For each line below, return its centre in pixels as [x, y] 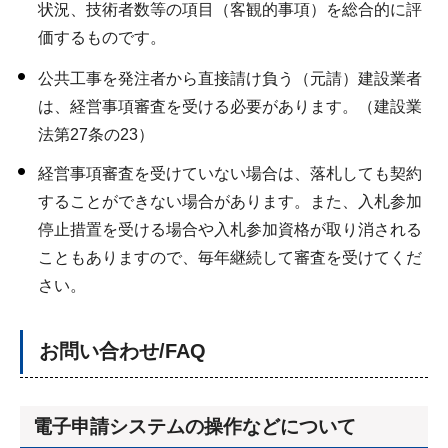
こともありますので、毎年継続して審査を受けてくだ [230, 257]
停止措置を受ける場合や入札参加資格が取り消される [230, 229]
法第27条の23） [96, 134]
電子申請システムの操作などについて [194, 427]
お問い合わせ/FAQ [122, 350]
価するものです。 [102, 37]
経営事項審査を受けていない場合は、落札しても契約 [230, 173]
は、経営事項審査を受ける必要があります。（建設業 [230, 106]
